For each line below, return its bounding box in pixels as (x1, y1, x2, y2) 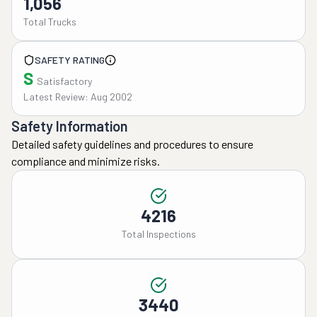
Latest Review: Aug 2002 (23, 91, 132, 103)
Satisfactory (37, 75, 92, 87)
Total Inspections (121, 228, 196, 240)
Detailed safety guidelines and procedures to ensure (11, 137, 253, 151)
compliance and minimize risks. (11, 154, 160, 168)
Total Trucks (23, 16, 76, 28)
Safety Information (11, 117, 128, 134)
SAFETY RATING (35, 54, 105, 66)
